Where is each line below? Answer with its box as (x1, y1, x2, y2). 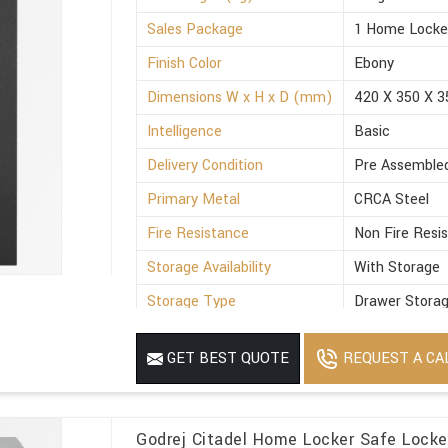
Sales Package (147, 19, 244, 41)
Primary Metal (147, 189, 241, 211)
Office (354, 325, 396, 347)
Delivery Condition (147, 155, 264, 177)
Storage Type (147, 291, 237, 313)
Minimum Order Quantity (147, 359, 309, 381)
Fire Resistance (147, 223, 250, 245)
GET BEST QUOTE (163, 348, 290, 370)
